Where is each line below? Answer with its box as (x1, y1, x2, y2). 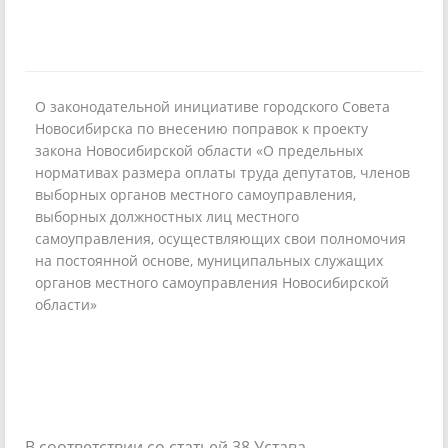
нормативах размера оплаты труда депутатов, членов (35, 162, 410, 182)
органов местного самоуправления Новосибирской (35, 272, 389, 292)
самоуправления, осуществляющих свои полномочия (35, 228, 406, 248)
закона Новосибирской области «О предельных (35, 140, 363, 160)
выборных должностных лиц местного (35, 206, 299, 226)
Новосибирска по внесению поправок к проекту (35, 118, 368, 138)
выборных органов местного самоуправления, (35, 184, 356, 204)
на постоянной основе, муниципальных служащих (35, 250, 383, 270)
